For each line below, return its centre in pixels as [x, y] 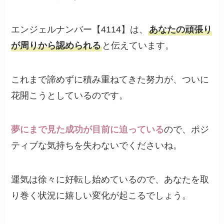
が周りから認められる [56, 46]
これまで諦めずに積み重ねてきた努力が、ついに [110, 80]
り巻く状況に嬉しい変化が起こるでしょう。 [101, 195]
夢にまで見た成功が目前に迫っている [88, 130]
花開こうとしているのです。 [70, 96]
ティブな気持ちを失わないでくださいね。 [97, 146]
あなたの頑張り [181, 30]
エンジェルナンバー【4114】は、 [80, 30]
